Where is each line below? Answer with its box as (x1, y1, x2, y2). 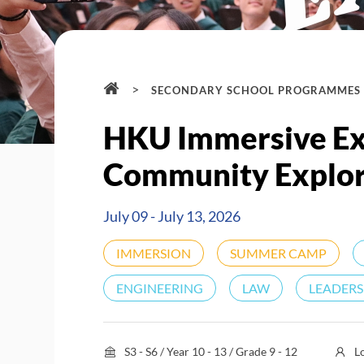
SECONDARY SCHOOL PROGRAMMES (151, 84, 362, 97)
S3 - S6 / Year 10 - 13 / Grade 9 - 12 (124, 344, 298, 358)
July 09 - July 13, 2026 (103, 207, 241, 225)
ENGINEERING (116, 280, 204, 296)
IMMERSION (116, 245, 192, 261)
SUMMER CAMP (230, 245, 327, 261)
